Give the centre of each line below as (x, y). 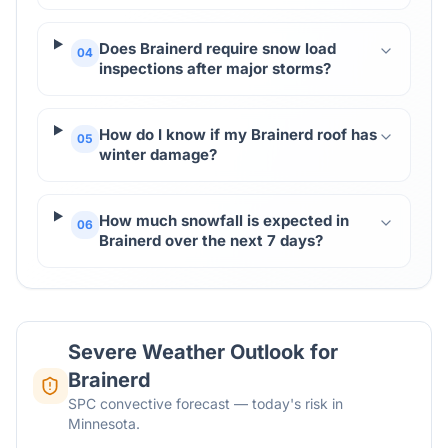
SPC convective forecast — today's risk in (205, 403)
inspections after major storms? (214, 68)
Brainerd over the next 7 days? (210, 240)
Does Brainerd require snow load (217, 48)
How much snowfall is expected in (223, 220)
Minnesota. (103, 423)
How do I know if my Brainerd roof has (237, 134)
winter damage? (157, 154)
